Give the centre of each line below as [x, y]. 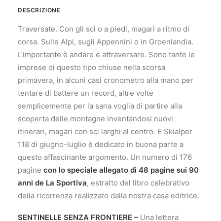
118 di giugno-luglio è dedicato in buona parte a [101, 144]
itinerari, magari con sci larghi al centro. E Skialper [105, 131]
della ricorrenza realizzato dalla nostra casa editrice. [109, 196]
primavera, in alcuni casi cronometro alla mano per [106, 80]
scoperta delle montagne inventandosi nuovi [95, 119]
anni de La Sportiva [52, 183]
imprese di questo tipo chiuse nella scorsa [92, 67]
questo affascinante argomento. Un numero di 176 [105, 157]
